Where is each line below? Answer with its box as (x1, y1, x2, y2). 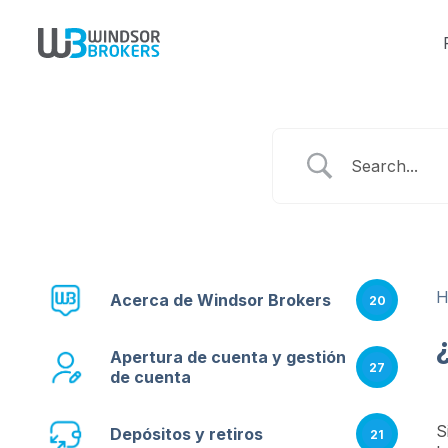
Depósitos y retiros (110, 424, 264, 444)
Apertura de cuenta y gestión (110, 347, 347, 367)
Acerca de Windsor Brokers (110, 290, 331, 310)
